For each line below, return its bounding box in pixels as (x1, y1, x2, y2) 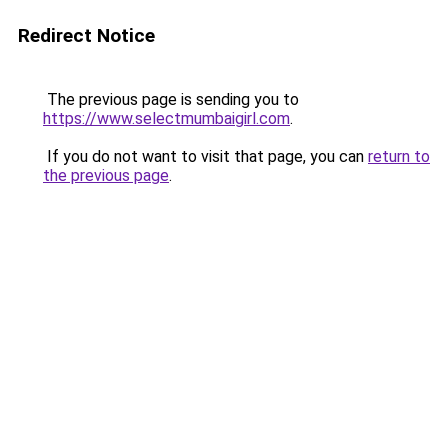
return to (368, 147, 430, 166)
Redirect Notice (18, 24, 155, 47)
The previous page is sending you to (43, 90, 299, 109)
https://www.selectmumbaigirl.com (43, 109, 290, 128)
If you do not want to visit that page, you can (43, 147, 368, 166)
